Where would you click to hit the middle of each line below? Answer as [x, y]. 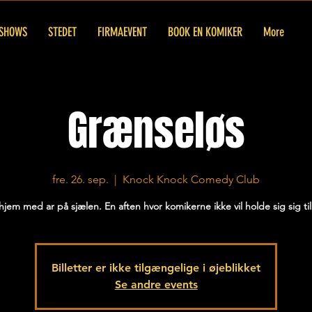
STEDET [62, 32]
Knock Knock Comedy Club [192, 179]
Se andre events [156, 284]
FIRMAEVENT [122, 32]
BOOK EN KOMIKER [205, 32]
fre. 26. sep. [81, 179]
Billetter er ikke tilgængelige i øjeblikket [156, 268]
